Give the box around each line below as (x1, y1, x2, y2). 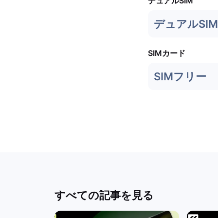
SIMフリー (154, 70, 206, 83)
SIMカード (148, 48, 185, 58)
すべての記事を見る (54, 189, 154, 201)
